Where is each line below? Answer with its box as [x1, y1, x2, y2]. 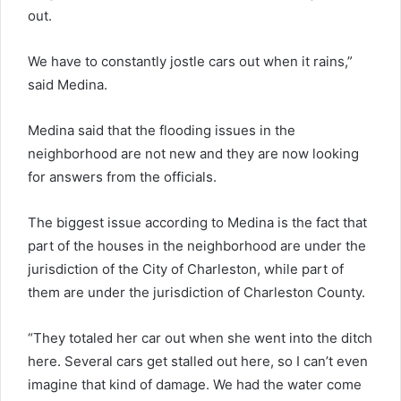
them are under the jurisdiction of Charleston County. [28, 283, 365, 301]
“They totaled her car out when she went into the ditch [28, 328, 372, 346]
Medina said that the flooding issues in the [28, 121, 295, 139]
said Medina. [28, 75, 107, 93]
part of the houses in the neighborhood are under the [28, 236, 366, 254]
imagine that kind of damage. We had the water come [28, 375, 362, 393]
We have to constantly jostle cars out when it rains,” [28, 52, 353, 70]
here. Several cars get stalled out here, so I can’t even [28, 352, 368, 370]
